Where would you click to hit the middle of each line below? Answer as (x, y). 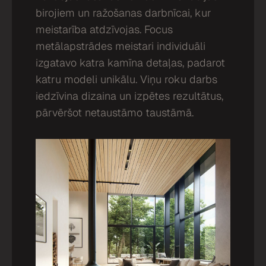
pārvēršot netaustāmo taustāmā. (115, 112)
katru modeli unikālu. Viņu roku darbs (126, 79)
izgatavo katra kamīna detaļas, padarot (130, 62)
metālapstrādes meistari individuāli (121, 46)
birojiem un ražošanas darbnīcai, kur (123, 12)
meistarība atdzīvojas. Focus (104, 29)
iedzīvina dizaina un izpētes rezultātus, (129, 96)
